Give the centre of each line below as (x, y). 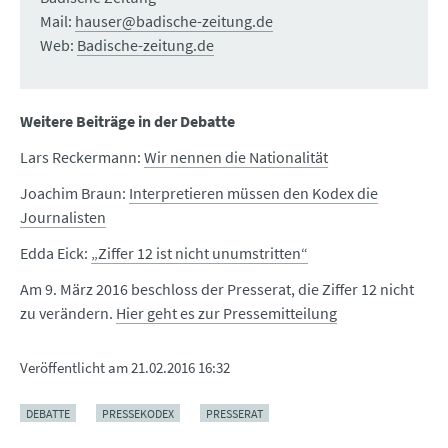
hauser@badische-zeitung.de (174, 21)
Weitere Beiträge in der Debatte (127, 121)
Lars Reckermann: (82, 157)
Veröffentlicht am (75, 368)
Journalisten (63, 217)
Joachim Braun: (74, 193)
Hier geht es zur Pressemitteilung (226, 313)
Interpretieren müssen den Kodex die (253, 193)
